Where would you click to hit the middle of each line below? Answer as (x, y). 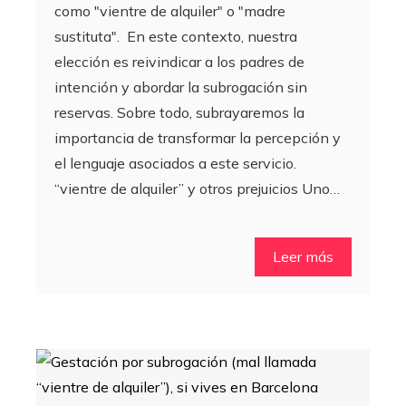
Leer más (303, 257)
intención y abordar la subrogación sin (181, 87)
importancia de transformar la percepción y (198, 138)
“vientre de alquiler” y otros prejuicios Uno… (197, 189)
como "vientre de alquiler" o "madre (170, 11)
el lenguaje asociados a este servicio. (175, 164)
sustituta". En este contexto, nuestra (176, 37)
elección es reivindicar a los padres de (179, 62)
